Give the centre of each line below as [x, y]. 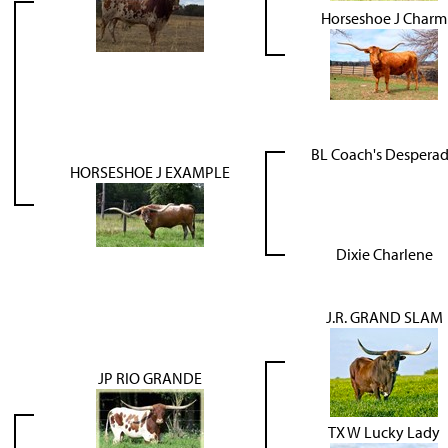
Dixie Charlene [384, 253]
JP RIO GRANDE [149, 377]
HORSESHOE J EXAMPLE [149, 171]
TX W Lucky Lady [384, 431]
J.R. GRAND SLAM [384, 316]
